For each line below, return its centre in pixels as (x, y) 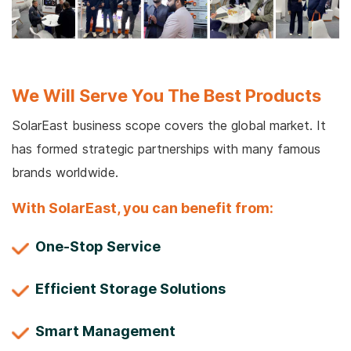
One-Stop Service (98, 246)
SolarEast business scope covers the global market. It (169, 125)
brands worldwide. (65, 172)
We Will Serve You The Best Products (166, 95)
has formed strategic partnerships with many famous (166, 148)
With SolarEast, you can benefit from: (143, 208)
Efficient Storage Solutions (130, 288)
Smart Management (105, 331)
